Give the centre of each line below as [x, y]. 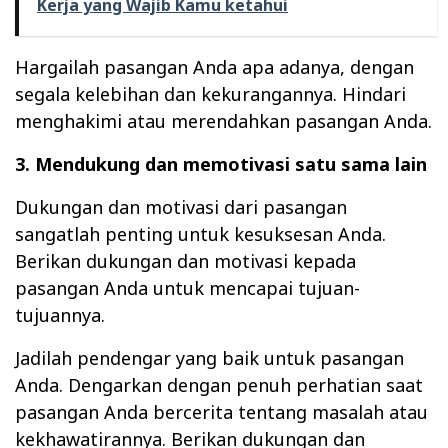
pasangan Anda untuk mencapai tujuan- [187, 287]
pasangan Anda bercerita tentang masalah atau [221, 411]
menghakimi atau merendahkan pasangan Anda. [223, 120]
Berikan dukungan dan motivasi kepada [185, 260]
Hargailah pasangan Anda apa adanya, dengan [214, 66]
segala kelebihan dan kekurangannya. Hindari [210, 93]
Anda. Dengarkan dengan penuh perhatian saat [219, 384]
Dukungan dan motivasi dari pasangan [181, 206]
